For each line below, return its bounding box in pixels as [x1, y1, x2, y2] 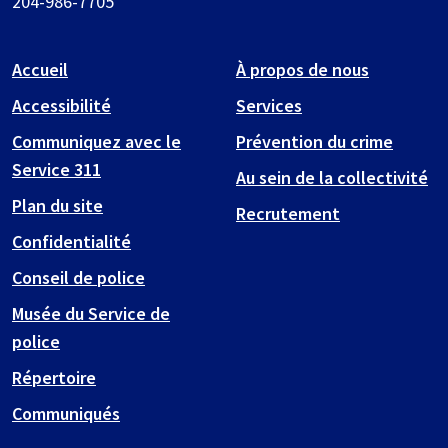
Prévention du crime [236, 130, 393, 154]
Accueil [12, 58, 68, 82]
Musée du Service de [12, 302, 170, 326]
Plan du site [12, 194, 103, 218]
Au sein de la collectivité [236, 166, 428, 190]
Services [236, 94, 302, 118]
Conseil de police [12, 266, 145, 290]
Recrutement [236, 202, 340, 226]
